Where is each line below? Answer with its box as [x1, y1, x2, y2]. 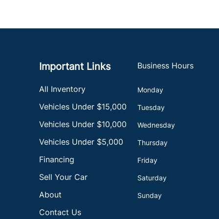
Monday [137, 86, 164, 94]
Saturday [137, 174, 167, 182]
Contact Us [39, 207, 81, 217]
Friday [137, 156, 158, 164]
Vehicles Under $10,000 [39, 119, 127, 129]
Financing [39, 154, 74, 164]
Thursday [137, 138, 168, 147]
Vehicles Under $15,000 [39, 102, 127, 111]
